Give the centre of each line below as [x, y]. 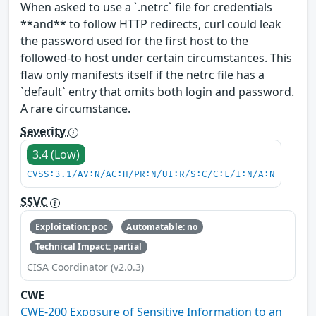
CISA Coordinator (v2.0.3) [85, 267]
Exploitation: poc [71, 226]
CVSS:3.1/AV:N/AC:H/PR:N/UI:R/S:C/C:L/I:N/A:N [151, 175]
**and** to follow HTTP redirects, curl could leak [151, 24]
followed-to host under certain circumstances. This [156, 58]
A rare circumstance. [75, 109]
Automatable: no [162, 226]
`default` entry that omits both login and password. [157, 92]
